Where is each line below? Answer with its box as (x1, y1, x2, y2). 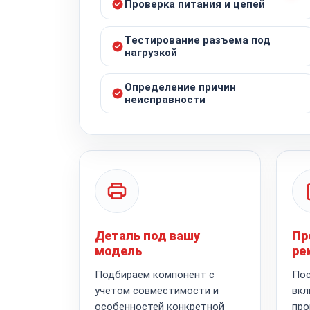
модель (95, 243, 142, 258)
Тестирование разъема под (125, 33, 271, 46)
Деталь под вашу (95, 228, 200, 243)
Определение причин (125, 80, 236, 93)
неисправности (125, 93, 206, 106)
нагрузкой (125, 46, 177, 59)
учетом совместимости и (95, 284, 219, 297)
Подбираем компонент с (95, 268, 215, 281)
